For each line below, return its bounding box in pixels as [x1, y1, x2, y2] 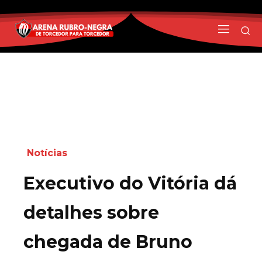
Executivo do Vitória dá [23, 172, 237, 194]
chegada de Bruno [23, 230, 192, 253]
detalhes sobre [23, 201, 159, 223]
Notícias [27, 147, 67, 158]
